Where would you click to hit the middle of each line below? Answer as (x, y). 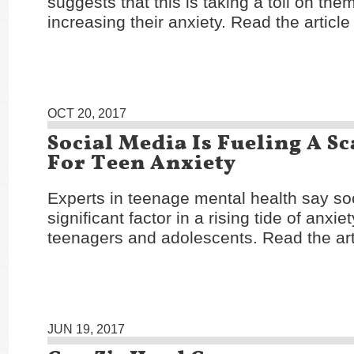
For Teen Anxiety (142, 162)
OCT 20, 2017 (87, 113)
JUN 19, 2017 (86, 329)
